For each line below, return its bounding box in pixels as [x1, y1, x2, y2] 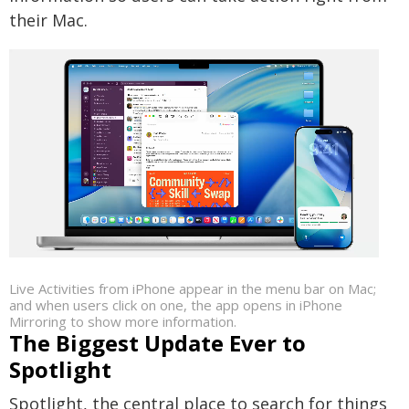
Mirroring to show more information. [9, 311, 236, 330]
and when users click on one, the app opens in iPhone [9, 295, 342, 314]
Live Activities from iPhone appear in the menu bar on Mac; [9, 278, 376, 298]
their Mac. [9, 9, 88, 31]
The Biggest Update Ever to [9, 327, 306, 358]
